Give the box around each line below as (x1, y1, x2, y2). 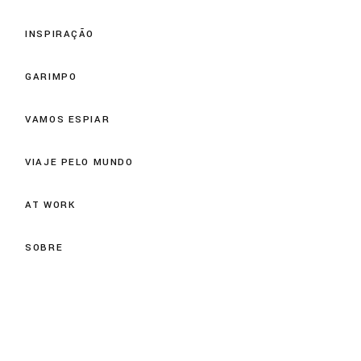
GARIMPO (25, 69, 77, 84)
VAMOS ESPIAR (25, 112, 110, 127)
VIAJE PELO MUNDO (25, 155, 134, 169)
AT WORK (25, 197, 76, 212)
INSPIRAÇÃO (25, 27, 94, 41)
